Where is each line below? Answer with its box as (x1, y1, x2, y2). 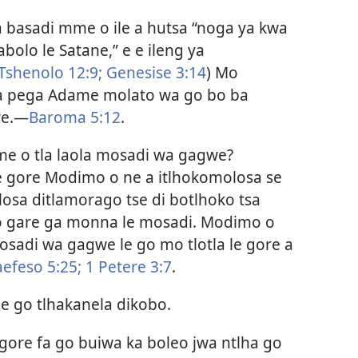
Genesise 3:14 (102, 61, 206, 83)
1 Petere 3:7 (82, 256, 172, 278)
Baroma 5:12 (29, 105, 121, 128)
